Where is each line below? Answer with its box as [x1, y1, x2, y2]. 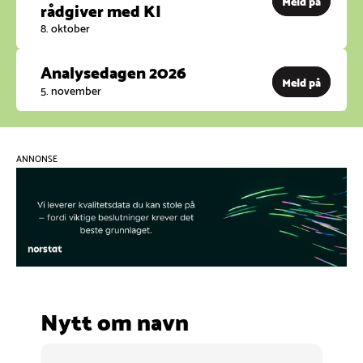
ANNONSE [16, 149, 58, 165]
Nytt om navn [41, 301, 189, 340]
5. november [41, 79, 101, 99]
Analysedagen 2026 [41, 58, 186, 86]
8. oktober [41, 18, 90, 37]
